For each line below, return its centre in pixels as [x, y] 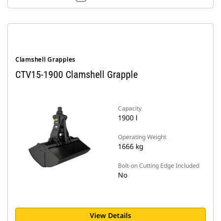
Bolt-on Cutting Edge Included [159, 166]
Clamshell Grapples [45, 59]
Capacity [130, 108]
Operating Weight [142, 137]
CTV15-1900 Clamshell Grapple [76, 74]
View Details [110, 215]
